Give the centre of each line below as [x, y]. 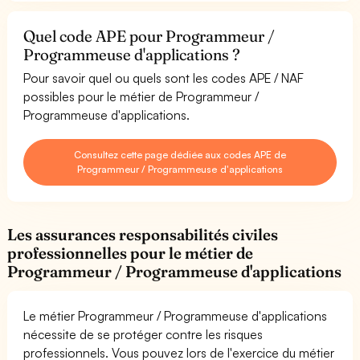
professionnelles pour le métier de [131, 253]
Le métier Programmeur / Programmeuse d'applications [176, 315]
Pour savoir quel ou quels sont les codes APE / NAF [164, 78]
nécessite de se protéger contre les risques [143, 334]
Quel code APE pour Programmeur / [149, 36]
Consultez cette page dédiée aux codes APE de [180, 154]
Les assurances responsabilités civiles [143, 234]
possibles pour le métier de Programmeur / [141, 96]
